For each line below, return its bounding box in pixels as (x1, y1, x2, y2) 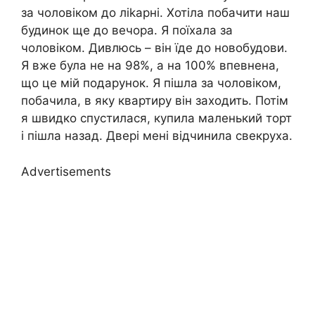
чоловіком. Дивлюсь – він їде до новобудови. (21, 41, 288, 56)
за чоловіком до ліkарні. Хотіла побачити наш (21, 6, 290, 20)
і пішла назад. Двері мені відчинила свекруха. (21, 129, 292, 143)
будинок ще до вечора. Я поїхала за (21, 23, 233, 38)
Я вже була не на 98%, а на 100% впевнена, (21, 58, 279, 73)
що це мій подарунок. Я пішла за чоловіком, (21, 76, 281, 91)
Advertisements (21, 164, 111, 179)
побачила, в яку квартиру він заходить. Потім (21, 94, 288, 108)
